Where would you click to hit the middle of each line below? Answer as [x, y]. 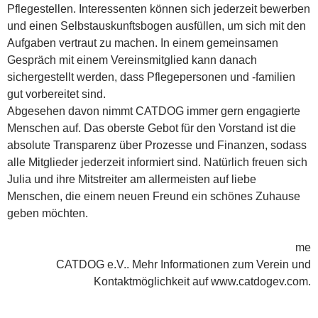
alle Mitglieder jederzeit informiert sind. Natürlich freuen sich [157, 162]
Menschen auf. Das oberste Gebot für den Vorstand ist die [152, 128]
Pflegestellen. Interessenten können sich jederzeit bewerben [159, 9]
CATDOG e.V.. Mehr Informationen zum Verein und [183, 264]
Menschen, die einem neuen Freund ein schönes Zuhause [154, 196]
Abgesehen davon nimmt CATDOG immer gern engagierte [154, 111]
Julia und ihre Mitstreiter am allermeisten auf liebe [132, 179]
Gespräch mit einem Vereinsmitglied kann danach [132, 60]
